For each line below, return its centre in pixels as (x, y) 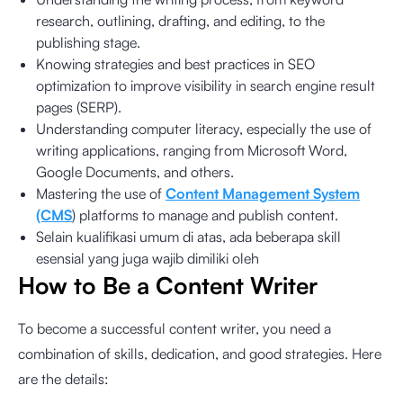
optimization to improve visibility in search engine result (206, 85)
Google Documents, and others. (135, 171)
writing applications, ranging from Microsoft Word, (192, 150)
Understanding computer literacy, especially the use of (204, 128)
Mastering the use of (101, 193)
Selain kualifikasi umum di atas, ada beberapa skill (188, 236)
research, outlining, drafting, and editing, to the (180, 20)
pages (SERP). (79, 107)
